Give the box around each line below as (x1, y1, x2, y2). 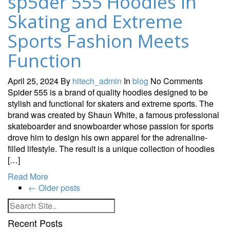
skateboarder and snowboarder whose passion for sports (8, 120, 214, 132)
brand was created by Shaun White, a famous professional (8, 108, 219, 121)
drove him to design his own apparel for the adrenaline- (8, 131, 207, 143)
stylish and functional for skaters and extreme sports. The (8, 97, 214, 109)
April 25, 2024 (8, 74, 59, 87)
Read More (8, 170, 48, 182)
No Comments (150, 74, 203, 87)
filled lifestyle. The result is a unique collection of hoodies (8, 142, 215, 155)
